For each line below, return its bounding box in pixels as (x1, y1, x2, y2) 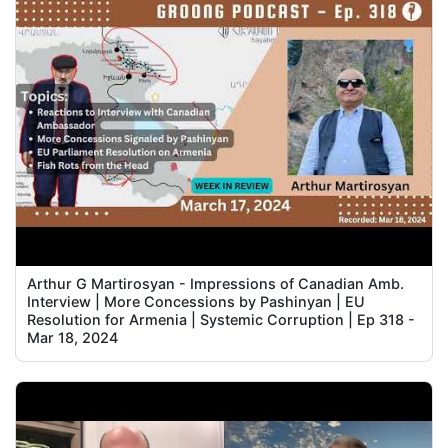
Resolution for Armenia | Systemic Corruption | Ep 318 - (27, 311, 416, 329)
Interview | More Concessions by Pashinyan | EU (27, 293, 366, 311)
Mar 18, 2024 (27, 329, 119, 347)
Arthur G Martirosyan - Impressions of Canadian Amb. (27, 275, 405, 293)
